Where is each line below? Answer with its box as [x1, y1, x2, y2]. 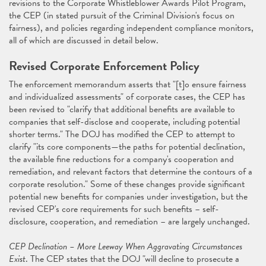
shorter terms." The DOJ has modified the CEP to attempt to [9, 127, 235, 141]
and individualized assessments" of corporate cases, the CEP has [9, 90, 245, 104]
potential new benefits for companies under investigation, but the [9, 189, 248, 204]
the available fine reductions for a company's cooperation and [9, 152, 234, 166]
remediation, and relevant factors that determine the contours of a [9, 164, 252, 179]
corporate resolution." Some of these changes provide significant [9, 177, 245, 191]
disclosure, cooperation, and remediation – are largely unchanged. [9, 214, 250, 229]
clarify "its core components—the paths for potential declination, [9, 140, 245, 154]
